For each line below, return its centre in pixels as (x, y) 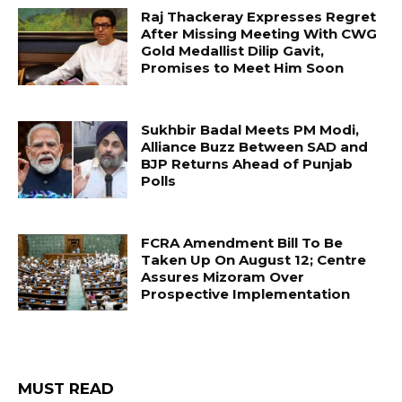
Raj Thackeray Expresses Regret (259, 17)
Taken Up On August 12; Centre (254, 259)
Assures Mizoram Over (223, 276)
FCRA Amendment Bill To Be (242, 242)
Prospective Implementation (246, 293)
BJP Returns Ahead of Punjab (247, 163)
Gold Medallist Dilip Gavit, (233, 51)
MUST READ (66, 389)
